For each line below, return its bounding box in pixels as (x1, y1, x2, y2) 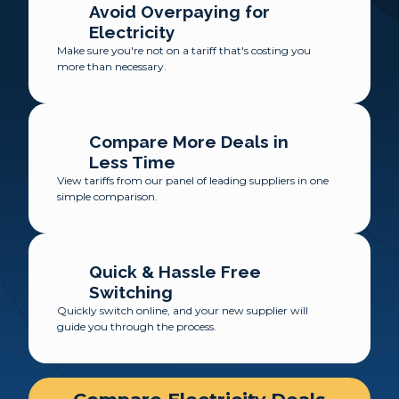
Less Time (89, 152, 175, 172)
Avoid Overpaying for (89, 2, 270, 21)
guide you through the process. (57, 320, 216, 333)
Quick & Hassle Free (89, 262, 261, 281)
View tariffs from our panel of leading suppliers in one (57, 174, 329, 187)
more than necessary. (57, 60, 167, 73)
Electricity (89, 22, 175, 42)
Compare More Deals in (89, 132, 289, 151)
